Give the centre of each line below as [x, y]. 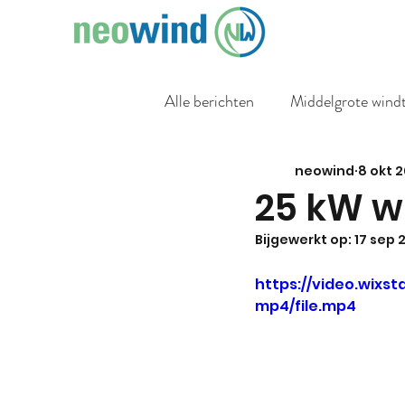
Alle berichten [209, 101]
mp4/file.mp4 [306, 306]
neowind [325, 170]
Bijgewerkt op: [305, 240]
